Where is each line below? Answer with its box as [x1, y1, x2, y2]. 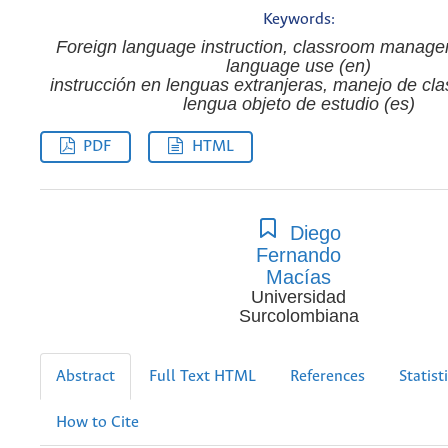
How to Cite [56, 413, 139, 431]
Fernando [256, 244, 341, 267]
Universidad [251, 287, 346, 308]
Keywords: [262, 10, 335, 28]
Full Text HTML [149, 367, 256, 385]
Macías [266, 266, 331, 289]
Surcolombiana [238, 306, 359, 327]
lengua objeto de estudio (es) [182, 93, 415, 114]
